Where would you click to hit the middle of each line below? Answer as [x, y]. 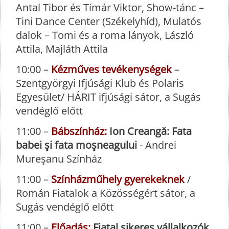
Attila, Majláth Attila [62, 49]
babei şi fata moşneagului [76, 145]
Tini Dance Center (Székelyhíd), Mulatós [109, 21]
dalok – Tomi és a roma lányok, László [105, 35]
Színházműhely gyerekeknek [118, 179]
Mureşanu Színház [59, 159]
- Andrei [157, 145]
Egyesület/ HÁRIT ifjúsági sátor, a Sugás [108, 97]
